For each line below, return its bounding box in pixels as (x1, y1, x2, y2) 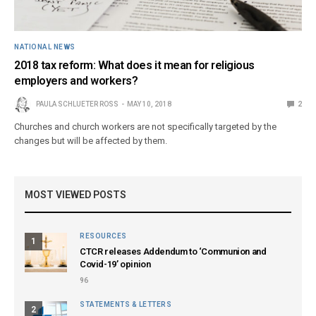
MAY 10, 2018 (127, 99, 171, 108)
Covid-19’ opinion (80, 258, 151, 269)
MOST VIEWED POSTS (25, 188, 126, 200)
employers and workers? (14, 73, 138, 87)
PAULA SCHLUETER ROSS (36, 99, 119, 108)
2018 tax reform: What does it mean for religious (14, 58, 255, 72)
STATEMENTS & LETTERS (80, 300, 171, 308)
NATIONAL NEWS (14, 42, 75, 51)
